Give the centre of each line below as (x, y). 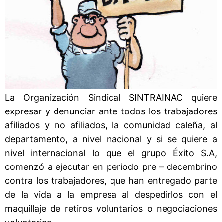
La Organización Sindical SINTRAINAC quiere (111, 97)
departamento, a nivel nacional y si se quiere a (111, 139)
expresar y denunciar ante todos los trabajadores (111, 111)
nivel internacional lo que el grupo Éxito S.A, (111, 153)
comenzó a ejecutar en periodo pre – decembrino (111, 166)
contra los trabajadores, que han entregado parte (111, 180)
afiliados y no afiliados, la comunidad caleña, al (111, 125)
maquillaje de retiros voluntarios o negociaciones (111, 208)
